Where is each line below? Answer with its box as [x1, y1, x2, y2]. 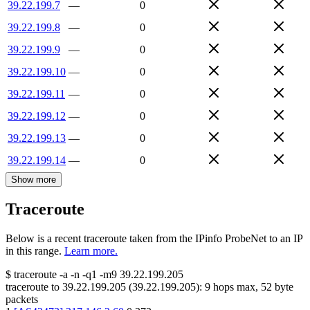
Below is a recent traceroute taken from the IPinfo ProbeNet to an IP [6, 232, 302, 245]
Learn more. [64, 245, 118, 257]
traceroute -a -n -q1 [14, 268, 97, 281]
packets [6, 293, 38, 306]
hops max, [210, 281, 261, 293]
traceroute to [6, 281, 60, 293]
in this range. [6, 245, 62, 257]
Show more [11, 174, 56, 185]
